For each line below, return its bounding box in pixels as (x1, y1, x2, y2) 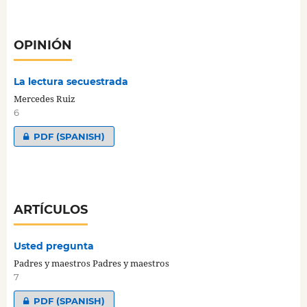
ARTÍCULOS (13, 201, 88, 217)
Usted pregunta (13, 239, 94, 252)
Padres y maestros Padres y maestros (13, 256, 169, 269)
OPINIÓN (13, 37, 72, 53)
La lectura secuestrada (13, 75, 128, 88)
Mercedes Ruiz (13, 92, 75, 105)
